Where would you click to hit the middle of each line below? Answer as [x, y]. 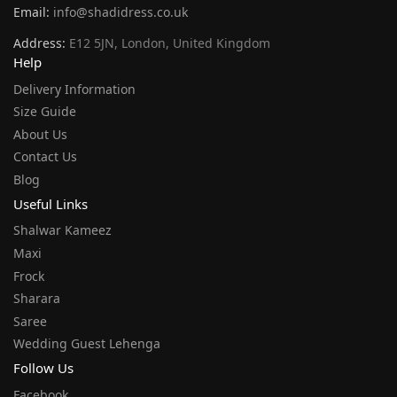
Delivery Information [74, 89]
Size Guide [45, 112]
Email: [33, 12]
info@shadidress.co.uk [121, 12]
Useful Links [51, 203]
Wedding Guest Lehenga [87, 344]
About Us [40, 134]
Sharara [37, 299]
